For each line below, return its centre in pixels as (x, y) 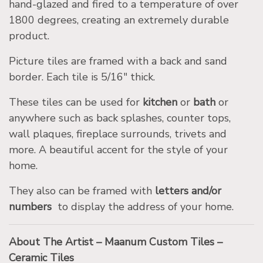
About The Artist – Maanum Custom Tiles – (116, 242)
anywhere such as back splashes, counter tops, (120, 118)
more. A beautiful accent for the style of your (118, 150)
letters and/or (188, 191)
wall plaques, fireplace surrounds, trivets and (118, 134)
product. (29, 36)
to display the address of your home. (144, 207)
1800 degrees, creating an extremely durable (119, 20)
